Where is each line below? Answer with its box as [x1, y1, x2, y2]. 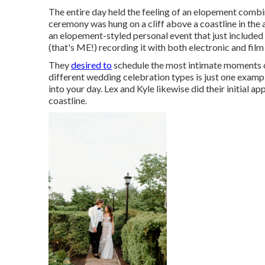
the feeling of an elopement [127, 5, 237, 17]
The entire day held [49, 5, 127, 17]
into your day [49, 82, 101, 94]
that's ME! [51, 41, 94, 53]
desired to [71, 59, 112, 70]
